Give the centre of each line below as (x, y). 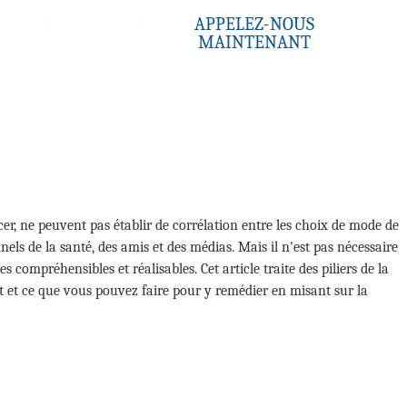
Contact (92, 20)
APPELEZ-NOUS (254, 24)
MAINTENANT (254, 42)
